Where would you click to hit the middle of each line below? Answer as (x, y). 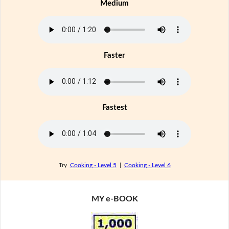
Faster (114, 55)
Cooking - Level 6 (147, 165)
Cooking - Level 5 (93, 165)
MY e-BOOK (114, 199)
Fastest (114, 107)
